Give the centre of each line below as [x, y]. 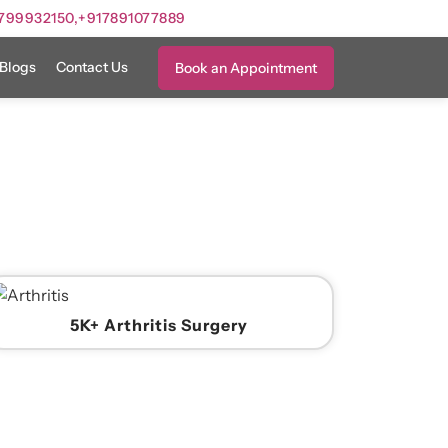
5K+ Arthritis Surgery [159, 325]
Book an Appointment [246, 67]
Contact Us [92, 67]
